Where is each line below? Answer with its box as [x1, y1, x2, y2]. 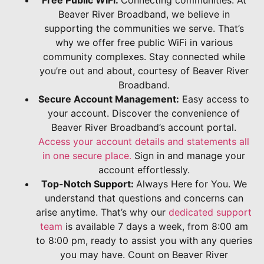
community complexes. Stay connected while [42, 50, 245, 62]
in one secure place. [42, 149, 131, 161]
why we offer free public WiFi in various [55, 36, 233, 48]
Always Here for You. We [136, 177, 247, 190]
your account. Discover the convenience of [48, 107, 240, 119]
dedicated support [169, 206, 252, 218]
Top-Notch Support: [41, 177, 136, 190]
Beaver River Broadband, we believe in [58, 8, 230, 20]
